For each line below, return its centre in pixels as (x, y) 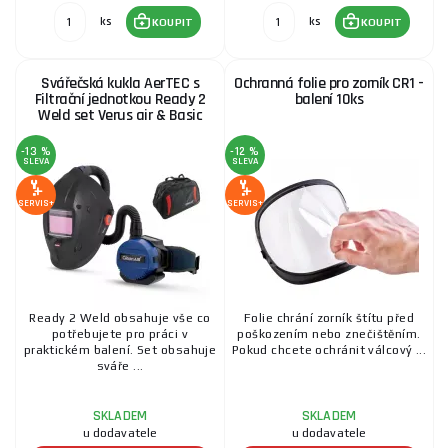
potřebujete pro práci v (120, 334)
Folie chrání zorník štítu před (329, 318)
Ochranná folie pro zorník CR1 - (329, 83)
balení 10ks (329, 99)
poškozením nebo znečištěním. (329, 334)
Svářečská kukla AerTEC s (120, 83)
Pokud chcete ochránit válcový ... (329, 350)
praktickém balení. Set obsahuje (120, 350)
